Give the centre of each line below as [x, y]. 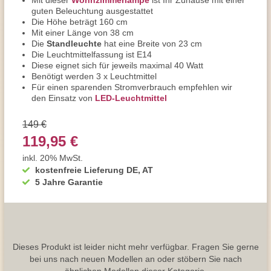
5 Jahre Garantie [69, 182]
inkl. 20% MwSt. [53, 158]
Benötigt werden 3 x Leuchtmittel [94, 76]
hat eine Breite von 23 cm [152, 44]
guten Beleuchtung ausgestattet [92, 11]
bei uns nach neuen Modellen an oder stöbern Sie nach [135, 258]
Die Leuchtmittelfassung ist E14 [92, 54]
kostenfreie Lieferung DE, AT [94, 170]
